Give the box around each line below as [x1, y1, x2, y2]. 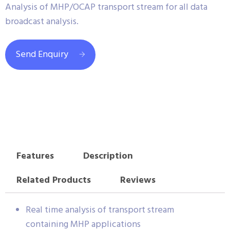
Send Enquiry [15, 47, 68, 62]
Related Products [16, 173, 91, 188]
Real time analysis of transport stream [26, 202, 174, 218]
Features [16, 149, 54, 164]
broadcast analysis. [5, 14, 79, 29]
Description [83, 149, 133, 164]
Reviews [120, 173, 156, 188]
